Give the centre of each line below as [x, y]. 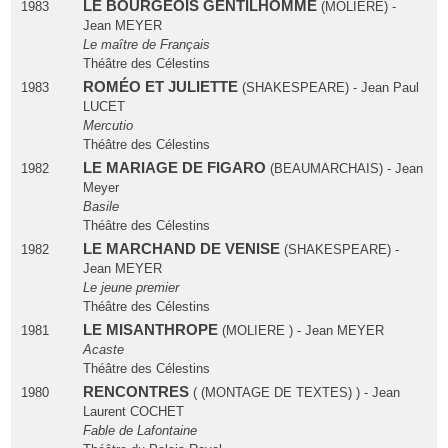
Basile [100, 207]
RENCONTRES [137, 392]
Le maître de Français [146, 45]
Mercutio [107, 126]
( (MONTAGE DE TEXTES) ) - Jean [296, 393]
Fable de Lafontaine [139, 431]
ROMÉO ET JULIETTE [162, 87]
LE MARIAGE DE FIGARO [176, 168]
